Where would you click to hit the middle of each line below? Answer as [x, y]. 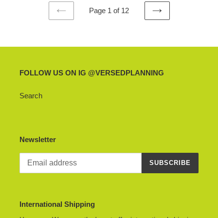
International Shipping [57, 204]
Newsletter [38, 140]
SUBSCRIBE [170, 163]
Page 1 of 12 [109, 10]
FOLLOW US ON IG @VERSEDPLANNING [92, 73]
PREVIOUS [79, 19]
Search [31, 96]
